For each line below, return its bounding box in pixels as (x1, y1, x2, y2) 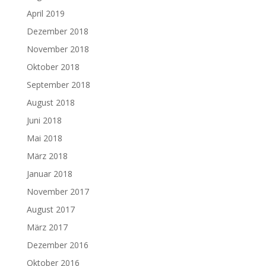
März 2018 (26, 150, 68, 161)
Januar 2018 (26, 167, 72, 179)
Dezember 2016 (26, 239, 88, 251)
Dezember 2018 (26, 25, 88, 37)
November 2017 (26, 185, 89, 197)
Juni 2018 (26, 114, 62, 126)
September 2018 (26, 78, 90, 90)
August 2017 (26, 203, 75, 215)
